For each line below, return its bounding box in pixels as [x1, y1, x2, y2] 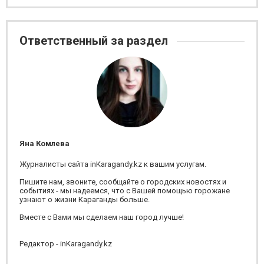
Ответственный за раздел [19, 34, 171, 48]
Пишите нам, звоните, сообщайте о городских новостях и [19, 177, 226, 186]
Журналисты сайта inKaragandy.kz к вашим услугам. [19, 160, 206, 169]
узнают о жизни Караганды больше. [19, 195, 150, 204]
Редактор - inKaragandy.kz [19, 239, 112, 248]
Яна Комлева [19, 139, 70, 148]
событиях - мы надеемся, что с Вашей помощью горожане [19, 186, 230, 195]
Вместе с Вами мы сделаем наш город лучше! [19, 213, 184, 222]
